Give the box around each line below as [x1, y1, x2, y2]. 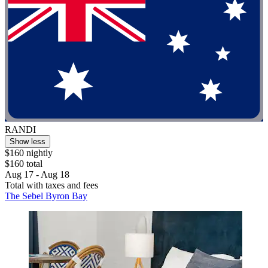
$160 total [5, 159, 42, 169]
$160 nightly [5, 148, 53, 159]
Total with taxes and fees [5, 180, 98, 191]
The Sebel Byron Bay [5, 191, 87, 202]
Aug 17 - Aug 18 [5, 169, 69, 180]
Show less [10, 137, 45, 147]
